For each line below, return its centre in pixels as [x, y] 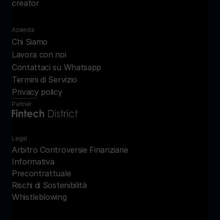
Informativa [33, 162]
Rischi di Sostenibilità [49, 185]
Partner [22, 104]
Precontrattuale [41, 173]
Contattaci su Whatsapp [56, 67]
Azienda [23, 30]
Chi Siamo [30, 42]
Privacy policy [37, 92]
